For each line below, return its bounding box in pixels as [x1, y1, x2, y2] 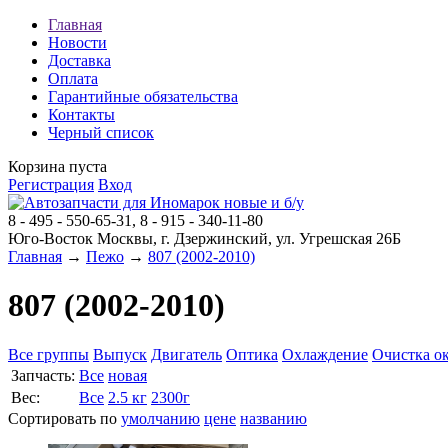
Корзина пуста [8, 158, 107, 175]
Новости [48, 34, 107, 51]
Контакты [48, 106, 115, 123]
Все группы [8, 345, 89, 363]
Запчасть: [11, 366, 75, 384]
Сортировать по [8, 409, 121, 427]
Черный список [48, 124, 154, 141]
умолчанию [121, 409, 200, 427]
